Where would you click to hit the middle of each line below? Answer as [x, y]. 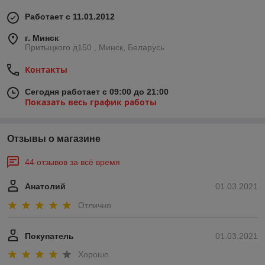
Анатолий [45, 187]
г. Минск [42, 38]
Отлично [95, 205]
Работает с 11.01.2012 [70, 17]
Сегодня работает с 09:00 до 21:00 [97, 92]
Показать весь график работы [91, 102]
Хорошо [93, 255]
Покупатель [49, 236]
